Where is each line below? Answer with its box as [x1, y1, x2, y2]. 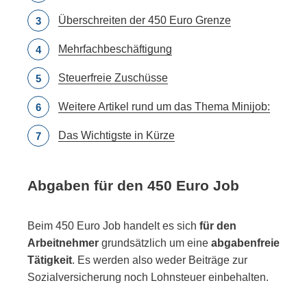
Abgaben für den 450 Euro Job [27, 177, 239, 193]
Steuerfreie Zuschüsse [58, 71, 168, 84]
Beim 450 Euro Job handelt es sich [27, 219, 199, 232]
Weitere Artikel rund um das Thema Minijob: [58, 100, 270, 112]
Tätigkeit [27, 254, 72, 266]
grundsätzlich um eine [99, 236, 211, 249]
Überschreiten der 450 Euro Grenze [58, 14, 231, 26]
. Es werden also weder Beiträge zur [72, 254, 247, 266]
